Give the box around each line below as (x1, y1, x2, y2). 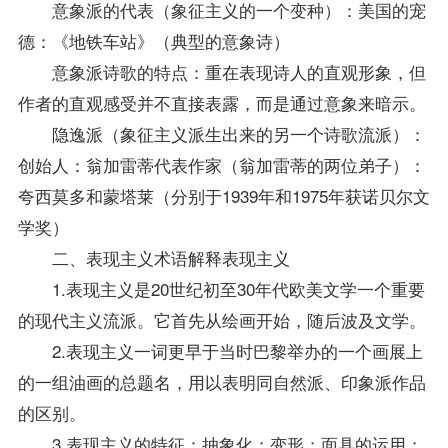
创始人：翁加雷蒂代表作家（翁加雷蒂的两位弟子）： (17, 151, 426, 177)
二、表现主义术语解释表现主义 (17, 244, 290, 270)
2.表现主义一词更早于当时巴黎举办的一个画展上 (17, 337, 423, 363)
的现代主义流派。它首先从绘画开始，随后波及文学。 (17, 306, 426, 332)
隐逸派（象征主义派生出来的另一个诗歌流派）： (17, 120, 426, 146)
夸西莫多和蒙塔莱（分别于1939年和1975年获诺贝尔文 (17, 182, 430, 208)
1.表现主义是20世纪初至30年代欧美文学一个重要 (17, 275, 425, 301)
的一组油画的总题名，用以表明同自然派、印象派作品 (17, 368, 426, 394)
